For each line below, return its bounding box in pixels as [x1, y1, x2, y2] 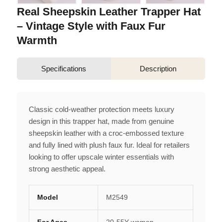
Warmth [16, 34, 57, 47]
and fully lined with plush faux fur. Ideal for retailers [28, 140, 190, 149]
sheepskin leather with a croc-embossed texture [28, 128, 184, 137]
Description [140, 64, 177, 73]
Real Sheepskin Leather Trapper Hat [16, 5, 201, 18]
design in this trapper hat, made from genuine [28, 116, 174, 125]
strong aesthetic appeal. [28, 164, 110, 173]
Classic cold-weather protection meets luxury [28, 105, 174, 113]
